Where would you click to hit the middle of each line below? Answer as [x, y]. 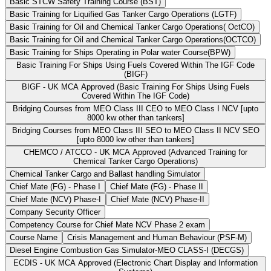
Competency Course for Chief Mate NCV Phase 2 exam [107, 225]
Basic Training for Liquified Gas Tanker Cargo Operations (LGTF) [123, 15]
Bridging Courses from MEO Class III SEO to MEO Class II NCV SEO [135, 131]
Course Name [34, 238]
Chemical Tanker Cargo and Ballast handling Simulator [105, 174]
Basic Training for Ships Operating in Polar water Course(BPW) [120, 53]
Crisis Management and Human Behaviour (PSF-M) [157, 238]
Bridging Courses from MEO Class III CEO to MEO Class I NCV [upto [135, 109]
